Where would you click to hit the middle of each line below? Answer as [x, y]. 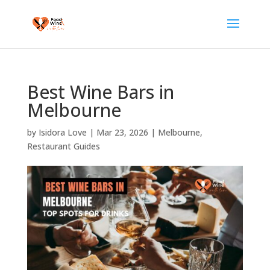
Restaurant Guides [63, 146]
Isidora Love [62, 132]
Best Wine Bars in [100, 92]
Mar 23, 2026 [122, 132]
